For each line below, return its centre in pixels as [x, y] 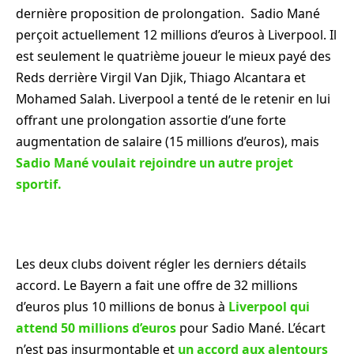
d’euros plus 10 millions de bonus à [122, 306]
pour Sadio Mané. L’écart [251, 328]
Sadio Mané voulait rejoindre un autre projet [154, 163]
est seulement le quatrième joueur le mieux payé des [173, 56]
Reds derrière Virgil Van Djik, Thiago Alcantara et [161, 78]
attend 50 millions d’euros [96, 328]
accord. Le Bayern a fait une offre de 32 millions [157, 285]
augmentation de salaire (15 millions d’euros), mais [168, 142]
